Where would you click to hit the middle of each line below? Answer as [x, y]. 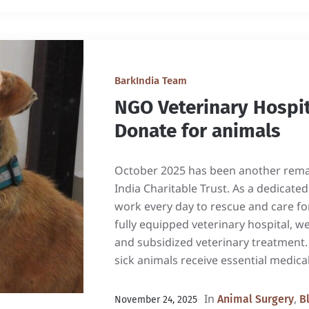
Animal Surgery [255, 299]
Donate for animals [197, 131]
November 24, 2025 [156, 300]
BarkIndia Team [150, 81]
